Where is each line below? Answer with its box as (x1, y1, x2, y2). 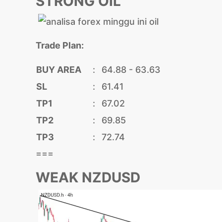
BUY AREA (36, 64, 81, 75)
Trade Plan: (36, 40, 84, 51)
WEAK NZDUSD (36, 169, 140, 186)
